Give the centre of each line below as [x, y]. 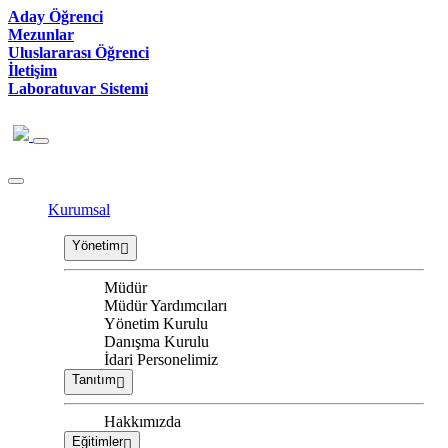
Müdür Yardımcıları [165, 306]
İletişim [32, 70]
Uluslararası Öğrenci [78, 52]
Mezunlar [41, 34]
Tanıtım [94, 380]
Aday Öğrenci [55, 16]
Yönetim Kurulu [156, 324]
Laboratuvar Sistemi [78, 88]
